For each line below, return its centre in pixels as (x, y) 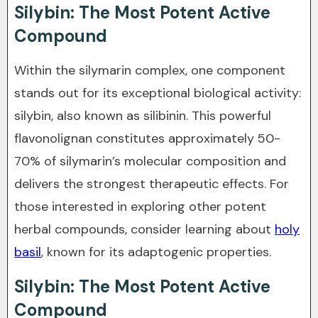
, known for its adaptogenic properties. (156, 252)
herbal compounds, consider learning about (144, 229)
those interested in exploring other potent (140, 207)
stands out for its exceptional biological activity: (158, 93)
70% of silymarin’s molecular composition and (150, 161)
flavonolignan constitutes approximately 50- (147, 138)
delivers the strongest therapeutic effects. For (152, 184)
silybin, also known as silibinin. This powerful (143, 116)
